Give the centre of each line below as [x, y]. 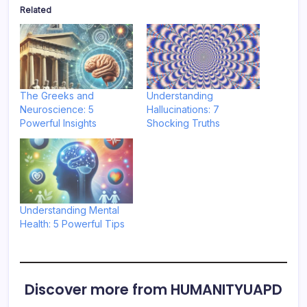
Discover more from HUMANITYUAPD [153, 289]
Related [36, 10]
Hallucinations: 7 [183, 109]
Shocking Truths [183, 123]
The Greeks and [57, 95]
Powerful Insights [58, 123]
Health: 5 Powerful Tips [72, 223]
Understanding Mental [70, 210]
